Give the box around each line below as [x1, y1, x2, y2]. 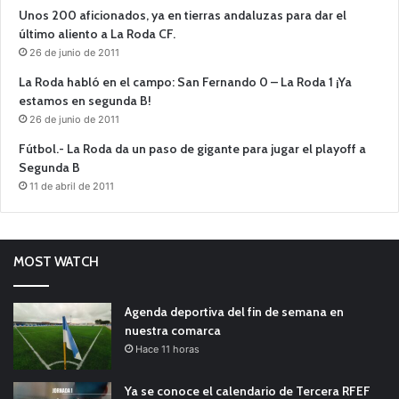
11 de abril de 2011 [29, 180, 114, 193]
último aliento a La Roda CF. [19, 26, 175, 43]
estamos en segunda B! [19, 93, 151, 110]
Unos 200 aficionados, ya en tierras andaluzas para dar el [19, 7, 346, 24]
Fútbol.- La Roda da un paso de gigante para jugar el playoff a [19, 141, 366, 158]
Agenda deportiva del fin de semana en [125, 304, 344, 321]
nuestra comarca [125, 322, 221, 339]
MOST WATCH [13, 254, 99, 271]
